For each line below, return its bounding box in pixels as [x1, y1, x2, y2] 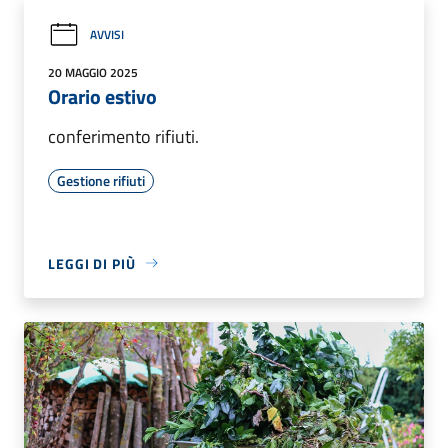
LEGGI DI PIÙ [48, 252, 136, 274]
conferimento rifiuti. [48, 122, 199, 150]
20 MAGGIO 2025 [48, 62, 138, 82]
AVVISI [90, 25, 124, 45]
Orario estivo [48, 80, 157, 112]
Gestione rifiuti [57, 169, 145, 191]
